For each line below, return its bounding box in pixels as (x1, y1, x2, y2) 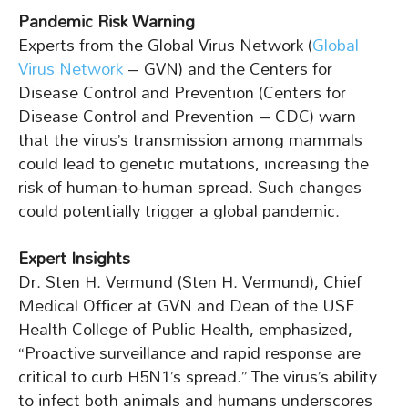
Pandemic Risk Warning (18, 5, 195, 39)
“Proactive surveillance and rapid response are (18, 336, 361, 371)
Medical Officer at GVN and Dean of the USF (18, 289, 354, 323)
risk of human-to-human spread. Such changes (18, 170, 362, 205)
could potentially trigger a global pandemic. (18, 194, 340, 229)
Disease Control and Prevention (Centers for (18, 76, 346, 110)
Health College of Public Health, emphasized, (18, 312, 352, 347)
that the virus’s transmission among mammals (18, 123, 362, 158)
